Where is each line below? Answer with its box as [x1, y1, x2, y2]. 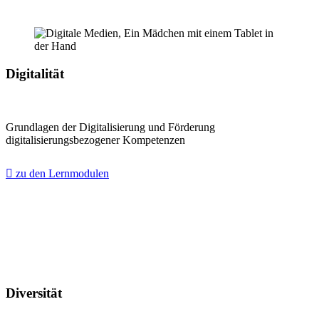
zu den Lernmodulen [13, 167, 109, 179]
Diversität [6, 286, 62, 301]
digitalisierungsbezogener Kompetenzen [6, 133, 185, 146]
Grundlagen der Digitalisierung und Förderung [6, 120, 215, 133]
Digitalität [6, 66, 64, 81]
